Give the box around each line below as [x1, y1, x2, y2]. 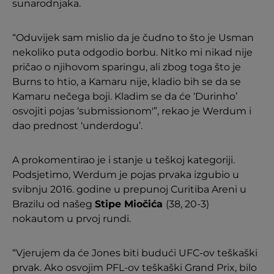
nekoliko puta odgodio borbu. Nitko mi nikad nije [12, 46, 253, 59]
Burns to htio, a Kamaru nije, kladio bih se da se [12, 76, 241, 88]
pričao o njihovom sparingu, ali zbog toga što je [12, 61, 241, 73]
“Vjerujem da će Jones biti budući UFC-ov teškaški [12, 247, 257, 259]
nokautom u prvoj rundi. [12, 213, 131, 225]
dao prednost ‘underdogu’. [12, 120, 143, 132]
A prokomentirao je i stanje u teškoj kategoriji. [12, 154, 235, 166]
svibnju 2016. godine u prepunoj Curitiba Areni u [12, 183, 246, 196]
